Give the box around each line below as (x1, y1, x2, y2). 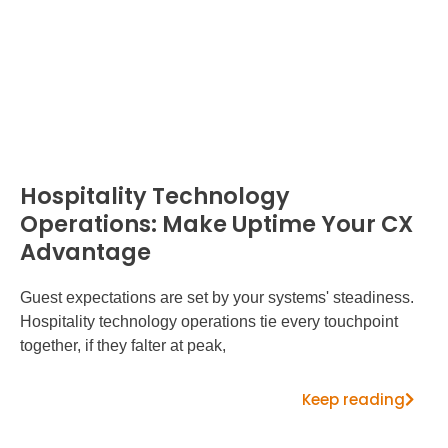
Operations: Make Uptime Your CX (20, 207, 413, 240)
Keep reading (302, 388, 405, 410)
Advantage (20, 235, 151, 268)
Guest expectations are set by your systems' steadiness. (20, 288, 414, 306)
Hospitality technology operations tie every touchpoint (20, 312, 398, 330)
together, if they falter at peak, (20, 336, 226, 354)
